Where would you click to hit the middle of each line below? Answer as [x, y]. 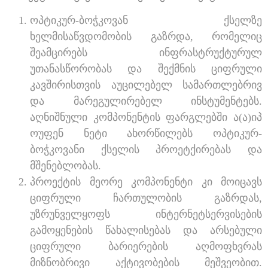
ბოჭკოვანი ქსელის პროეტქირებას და [146, 149]
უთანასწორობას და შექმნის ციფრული [146, 68]
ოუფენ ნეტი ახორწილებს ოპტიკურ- [146, 133]
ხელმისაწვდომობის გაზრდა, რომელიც [146, 36]
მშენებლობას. [66, 165]
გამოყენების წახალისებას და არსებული [146, 230]
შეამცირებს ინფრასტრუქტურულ [146, 52]
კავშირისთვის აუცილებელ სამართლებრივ [146, 85]
